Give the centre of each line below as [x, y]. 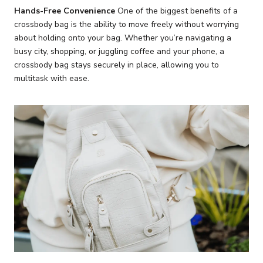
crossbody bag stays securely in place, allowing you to [117, 65]
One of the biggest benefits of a [176, 11]
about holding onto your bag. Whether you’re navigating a [123, 38]
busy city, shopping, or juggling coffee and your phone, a [119, 52]
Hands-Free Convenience [65, 11]
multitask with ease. [52, 79]
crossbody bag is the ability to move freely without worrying [127, 25]
